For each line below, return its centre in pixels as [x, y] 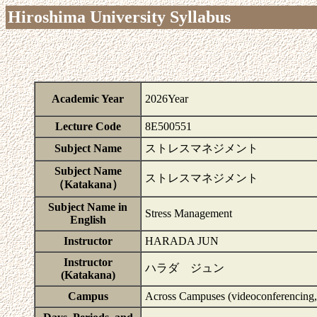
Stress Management [189, 213]
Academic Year [88, 99]
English [88, 220]
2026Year [167, 99]
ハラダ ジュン [185, 268]
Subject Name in [88, 207]
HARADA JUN [182, 241]
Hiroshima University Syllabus [119, 17]
